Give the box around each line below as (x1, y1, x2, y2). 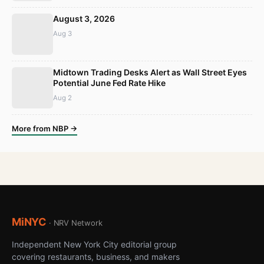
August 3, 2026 (53, 14, 115, 24)
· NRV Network (48, 217, 103, 227)
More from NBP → (12, 124, 77, 134)
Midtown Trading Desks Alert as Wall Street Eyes (53, 67, 247, 78)
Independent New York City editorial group (12, 239, 177, 249)
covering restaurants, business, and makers (12, 251, 180, 262)
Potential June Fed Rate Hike (53, 78, 166, 88)
